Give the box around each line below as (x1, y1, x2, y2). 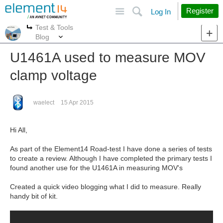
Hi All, (10, 126, 27, 134)
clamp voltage (10, 68, 97, 83)
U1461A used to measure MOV (10, 50, 206, 65)
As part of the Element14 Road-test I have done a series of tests (10, 145, 212, 153)
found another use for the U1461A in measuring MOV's (10, 164, 183, 172)
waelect (33, 99, 54, 106)
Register (186, 6, 214, 15)
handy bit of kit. (10, 192, 58, 200)
